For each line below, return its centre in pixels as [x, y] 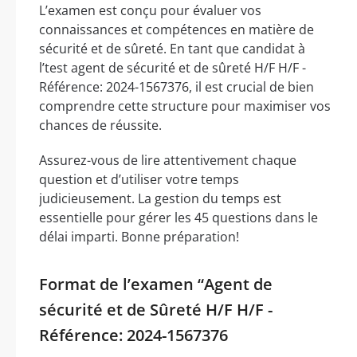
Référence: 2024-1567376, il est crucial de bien [177, 87]
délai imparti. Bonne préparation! [139, 237]
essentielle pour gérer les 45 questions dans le [178, 218]
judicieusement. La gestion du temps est [160, 199]
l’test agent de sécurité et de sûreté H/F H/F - [173, 68]
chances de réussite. [100, 126]
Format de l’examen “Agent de [156, 284]
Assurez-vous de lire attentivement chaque [168, 161]
